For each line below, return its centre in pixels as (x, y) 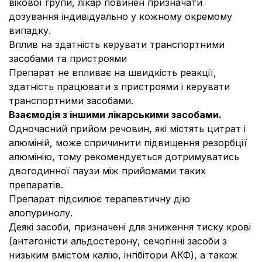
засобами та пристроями (68, 58)
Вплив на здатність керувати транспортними (117, 44)
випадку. (30, 30)
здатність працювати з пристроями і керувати (119, 87)
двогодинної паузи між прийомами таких (107, 171)
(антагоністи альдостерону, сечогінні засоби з (118, 241)
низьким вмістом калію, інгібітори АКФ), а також (123, 255)
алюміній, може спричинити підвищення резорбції (128, 143)
